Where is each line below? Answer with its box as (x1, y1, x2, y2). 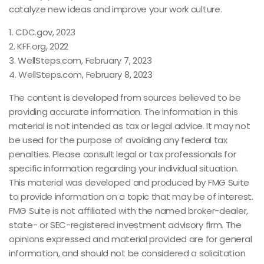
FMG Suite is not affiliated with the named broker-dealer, (9, 204, 248, 217)
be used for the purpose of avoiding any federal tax (9, 134, 227, 146)
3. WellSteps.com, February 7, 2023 (9, 54, 152, 67)
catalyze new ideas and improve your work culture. (9, 3, 222, 15)
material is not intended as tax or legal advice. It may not (9, 120, 250, 132)
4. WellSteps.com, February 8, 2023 (9, 68, 153, 81)
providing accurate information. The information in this (9, 105, 238, 118)
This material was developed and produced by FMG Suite (9, 176, 250, 189)
